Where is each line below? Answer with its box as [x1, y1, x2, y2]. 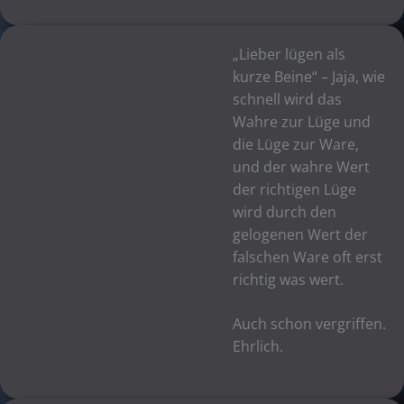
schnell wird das [233, 88, 343, 109]
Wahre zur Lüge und [233, 111, 372, 132]
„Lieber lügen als [233, 43, 346, 64]
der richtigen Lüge [233, 179, 357, 199]
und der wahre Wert [233, 156, 371, 177]
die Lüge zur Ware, [233, 133, 360, 154]
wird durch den [233, 201, 337, 222]
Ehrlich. [233, 336, 284, 357]
